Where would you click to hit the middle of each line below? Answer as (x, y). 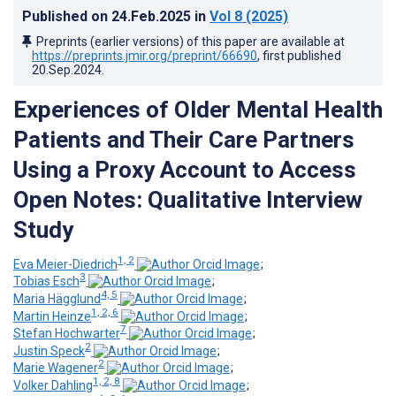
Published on (67, 16)
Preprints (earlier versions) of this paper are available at (190, 41)
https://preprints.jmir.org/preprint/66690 (145, 55)
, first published (299, 55)
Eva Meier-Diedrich (65, 264)
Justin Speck (49, 350)
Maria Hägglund (57, 298)
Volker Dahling (53, 386)
